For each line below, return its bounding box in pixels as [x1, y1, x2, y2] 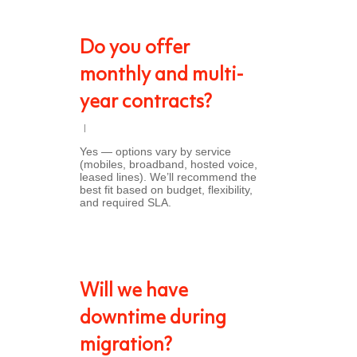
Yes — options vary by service [80, 145, 231, 158]
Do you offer [80, 39, 190, 58]
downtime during [80, 309, 226, 328]
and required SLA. [80, 196, 171, 209]
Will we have [80, 282, 188, 301]
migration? [80, 336, 172, 355]
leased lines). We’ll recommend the [80, 171, 257, 183]
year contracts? [80, 93, 212, 112]
